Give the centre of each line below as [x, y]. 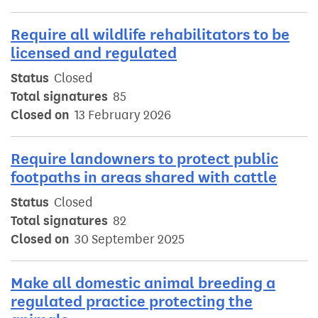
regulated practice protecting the [132, 302]
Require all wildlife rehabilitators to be [150, 35]
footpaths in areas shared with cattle [144, 177]
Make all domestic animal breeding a [143, 283]
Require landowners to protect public [144, 159]
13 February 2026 [123, 115]
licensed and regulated [94, 53]
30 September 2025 [130, 240]
